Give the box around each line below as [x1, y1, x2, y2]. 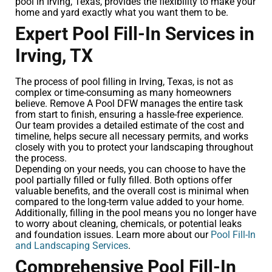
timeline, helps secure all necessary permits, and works [15, 130, 248, 142]
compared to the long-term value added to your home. [15, 195, 244, 208]
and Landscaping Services [15, 239, 128, 251]
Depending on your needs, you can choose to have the [15, 163, 245, 175]
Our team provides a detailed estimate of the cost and [15, 119, 244, 131]
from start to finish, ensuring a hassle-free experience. [15, 108, 243, 120]
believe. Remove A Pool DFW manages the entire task [15, 97, 243, 109]
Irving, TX [15, 44, 93, 66]
